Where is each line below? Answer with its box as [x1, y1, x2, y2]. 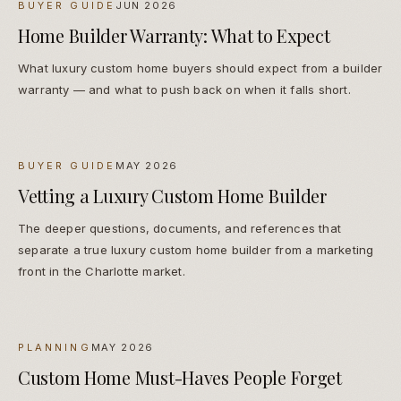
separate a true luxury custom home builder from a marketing [18, 243, 374, 258]
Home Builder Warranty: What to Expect [18, 23, 330, 48]
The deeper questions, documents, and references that [18, 221, 341, 236]
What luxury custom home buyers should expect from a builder [18, 61, 383, 76]
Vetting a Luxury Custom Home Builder [18, 183, 327, 209]
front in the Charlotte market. [18, 264, 185, 279]
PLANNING [18, 341, 91, 354]
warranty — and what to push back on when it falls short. [18, 82, 351, 98]
